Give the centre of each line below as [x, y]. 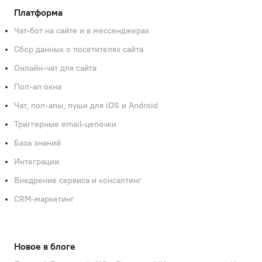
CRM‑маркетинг [44, 199]
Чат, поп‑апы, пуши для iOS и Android [86, 106]
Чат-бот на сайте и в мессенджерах [82, 31]
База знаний [37, 143]
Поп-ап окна [38, 87]
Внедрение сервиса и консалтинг [78, 181]
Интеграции [37, 162]
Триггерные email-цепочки [65, 125]
